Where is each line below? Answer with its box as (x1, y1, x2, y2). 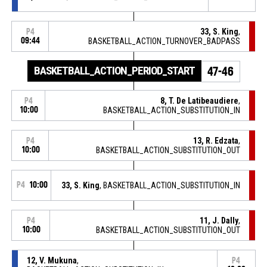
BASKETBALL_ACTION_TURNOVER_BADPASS (88, 36, 241, 46)
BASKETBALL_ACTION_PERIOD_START (33, 63, 195, 77)
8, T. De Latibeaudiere (160, 95, 239, 105)
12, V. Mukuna (26, 255, 77, 265)
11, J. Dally (200, 215, 239, 225)
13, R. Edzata (193, 135, 239, 145)
